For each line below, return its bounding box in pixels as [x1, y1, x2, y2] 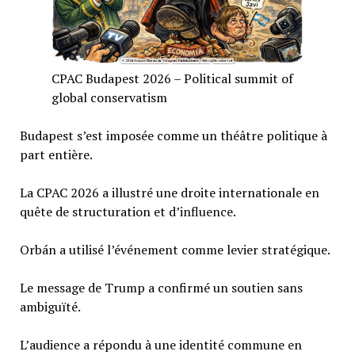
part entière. [19, 146, 93, 164]
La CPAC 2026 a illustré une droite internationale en [19, 184, 319, 202]
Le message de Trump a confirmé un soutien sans [19, 279, 303, 297]
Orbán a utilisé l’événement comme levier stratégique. [19, 241, 330, 259]
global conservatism [51, 89, 167, 107]
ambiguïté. [19, 298, 81, 316]
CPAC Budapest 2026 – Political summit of [51, 70, 293, 88]
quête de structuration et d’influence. [19, 203, 236, 221]
